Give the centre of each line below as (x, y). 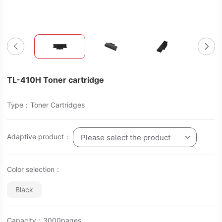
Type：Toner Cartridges (46, 105)
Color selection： (34, 169)
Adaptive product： (40, 136)
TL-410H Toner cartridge (55, 80)
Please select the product (126, 138)
